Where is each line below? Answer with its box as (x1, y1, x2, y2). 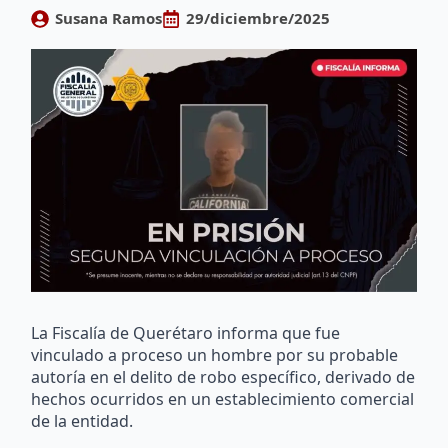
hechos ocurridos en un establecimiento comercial (31, 388, 415, 411)
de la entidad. (31, 410, 134, 433)
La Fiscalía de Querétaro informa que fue (31, 322, 341, 345)
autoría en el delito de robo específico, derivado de (31, 366, 416, 389)
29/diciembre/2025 (186, 8, 331, 28)
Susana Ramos (55, 8, 163, 28)
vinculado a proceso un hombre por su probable (31, 344, 399, 367)
